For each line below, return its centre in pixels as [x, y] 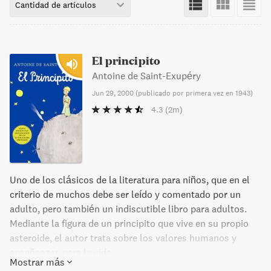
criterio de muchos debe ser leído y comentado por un [125, 194]
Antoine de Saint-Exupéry [146, 76]
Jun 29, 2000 [113, 93]
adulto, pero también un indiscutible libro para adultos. [128, 209]
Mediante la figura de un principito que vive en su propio [129, 223]
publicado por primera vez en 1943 [194, 93]
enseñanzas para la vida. [62, 252]
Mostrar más [37, 262]
